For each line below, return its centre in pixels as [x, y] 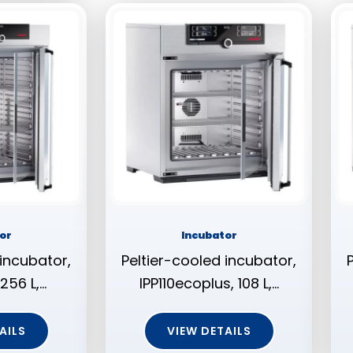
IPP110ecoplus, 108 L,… [209, 284]
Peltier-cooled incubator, [209, 261]
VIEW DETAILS [209, 331]
